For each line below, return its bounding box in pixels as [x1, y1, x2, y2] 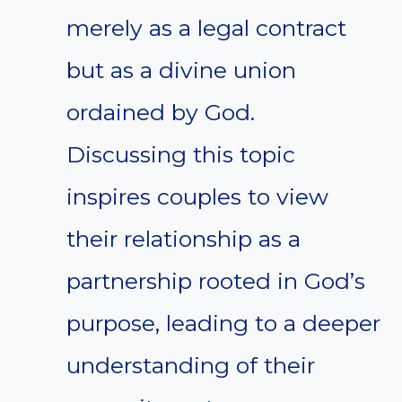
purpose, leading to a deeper [66, 310, 380, 337]
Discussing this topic [66, 141, 295, 169]
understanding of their [66, 352, 315, 380]
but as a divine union [66, 57, 296, 84]
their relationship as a [66, 225, 301, 253]
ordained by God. [66, 99, 255, 127]
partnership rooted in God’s [66, 267, 365, 295]
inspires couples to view [66, 183, 328, 211]
